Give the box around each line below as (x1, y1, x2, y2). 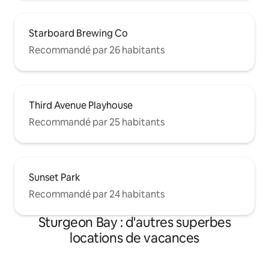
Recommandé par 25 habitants (29, 116, 165, 129)
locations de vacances (70, 229, 199, 247)
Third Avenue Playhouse (29, 99, 133, 112)
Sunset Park (29, 171, 80, 184)
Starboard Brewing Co (29, 27, 128, 40)
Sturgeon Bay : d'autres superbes (38, 214, 231, 232)
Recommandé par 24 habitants (29, 188, 165, 201)
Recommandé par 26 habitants (29, 44, 165, 57)
